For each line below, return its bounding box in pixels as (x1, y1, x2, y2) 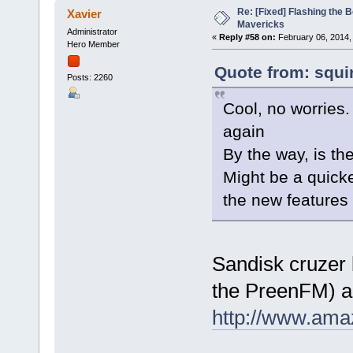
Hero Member (66, 39, 120, 49)
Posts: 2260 (66, 72, 113, 82)
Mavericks (236, 18, 284, 30)
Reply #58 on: (218, 32, 276, 42)
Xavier (67, 6, 102, 20)
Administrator (66, 26, 117, 36)
